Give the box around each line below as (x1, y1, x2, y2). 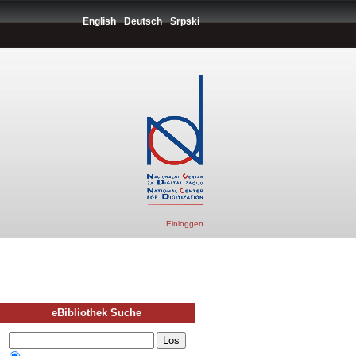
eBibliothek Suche (52, 307, 142, 319)
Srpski (170, 16, 199, 27)
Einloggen (166, 219, 203, 228)
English (83, 16, 116, 27)
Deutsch (124, 16, 162, 27)
